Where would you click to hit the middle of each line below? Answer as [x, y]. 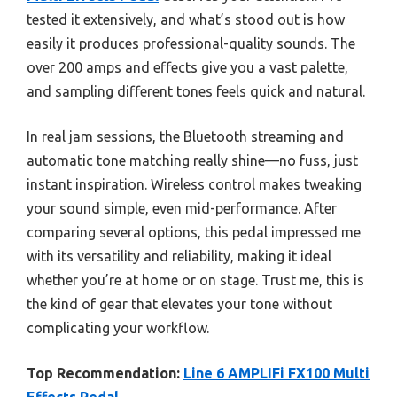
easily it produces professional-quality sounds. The [191, 44]
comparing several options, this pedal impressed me [194, 233]
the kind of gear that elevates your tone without [179, 304]
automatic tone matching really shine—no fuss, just [192, 161]
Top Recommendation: [103, 374]
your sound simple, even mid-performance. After [182, 209]
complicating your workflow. [118, 328]
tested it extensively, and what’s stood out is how [186, 20]
